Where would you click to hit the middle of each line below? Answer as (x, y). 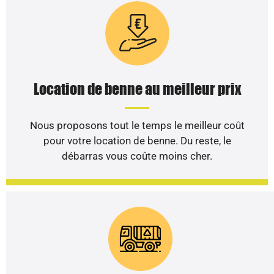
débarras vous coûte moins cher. (137, 156)
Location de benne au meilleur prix (137, 89)
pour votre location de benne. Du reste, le (137, 140)
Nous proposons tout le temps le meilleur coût (137, 125)
